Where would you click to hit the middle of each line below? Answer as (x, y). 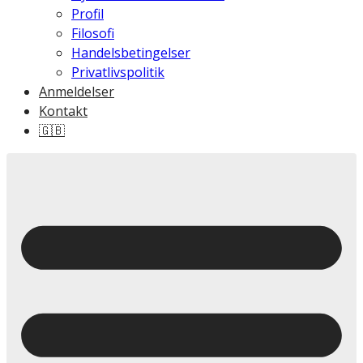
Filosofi (93, 33)
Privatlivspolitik (118, 72)
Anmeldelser (77, 91)
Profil (88, 13)
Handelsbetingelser (131, 52)
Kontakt (63, 111)
